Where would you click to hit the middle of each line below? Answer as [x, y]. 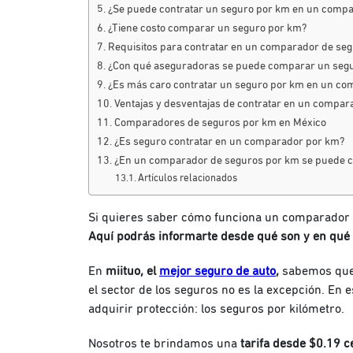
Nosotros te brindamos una [164, 344]
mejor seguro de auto [217, 271]
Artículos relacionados [188, 179]
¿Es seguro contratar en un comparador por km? [229, 142]
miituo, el [132, 271]
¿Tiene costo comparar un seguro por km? [207, 29]
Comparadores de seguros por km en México [220, 123]
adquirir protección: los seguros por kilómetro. [216, 309]
